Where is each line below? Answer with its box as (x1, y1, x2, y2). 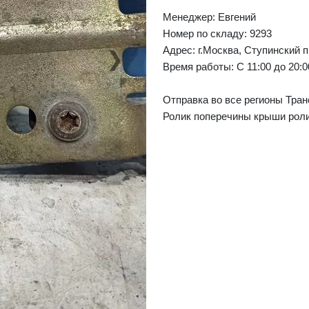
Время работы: (163, 61, 237, 72)
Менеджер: (163, 11, 218, 23)
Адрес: (163, 44, 198, 56)
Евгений (218, 11, 256, 23)
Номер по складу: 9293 (163, 28, 272, 39)
